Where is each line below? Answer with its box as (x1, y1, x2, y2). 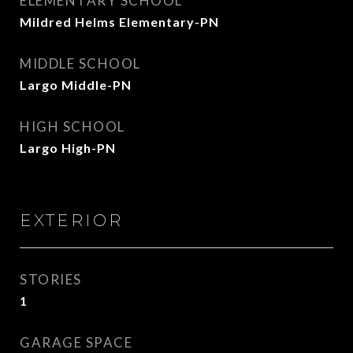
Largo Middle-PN (20, 77, 132, 92)
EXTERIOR (20, 210, 123, 230)
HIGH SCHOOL (20, 118, 125, 135)
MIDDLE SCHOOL (20, 55, 141, 72)
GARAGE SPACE (20, 334, 132, 351)
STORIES (20, 271, 82, 288)
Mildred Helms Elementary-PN (20, 14, 219, 29)
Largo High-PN (20, 140, 116, 155)
